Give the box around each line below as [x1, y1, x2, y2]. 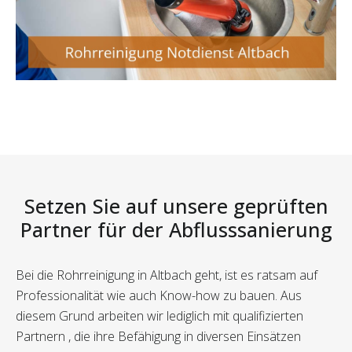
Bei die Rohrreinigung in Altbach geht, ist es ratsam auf [16, 266, 317, 284]
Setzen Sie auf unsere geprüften [24, 192, 328, 220]
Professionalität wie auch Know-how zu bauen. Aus [16, 287, 302, 305]
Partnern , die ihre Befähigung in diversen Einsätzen [16, 328, 301, 346]
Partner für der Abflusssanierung [20, 216, 332, 244]
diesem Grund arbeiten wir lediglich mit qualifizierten [16, 307, 303, 325]
